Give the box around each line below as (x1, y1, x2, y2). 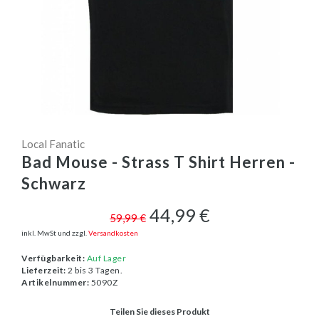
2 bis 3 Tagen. (66, 265, 122, 276)
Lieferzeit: (21, 265, 66, 276)
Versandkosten (88, 229, 138, 238)
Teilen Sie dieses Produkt (109, 306, 210, 318)
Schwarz (21, 174, 86, 194)
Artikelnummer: (21, 277, 89, 288)
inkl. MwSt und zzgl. (21, 229, 88, 238)
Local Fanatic (21, 137, 85, 151)
